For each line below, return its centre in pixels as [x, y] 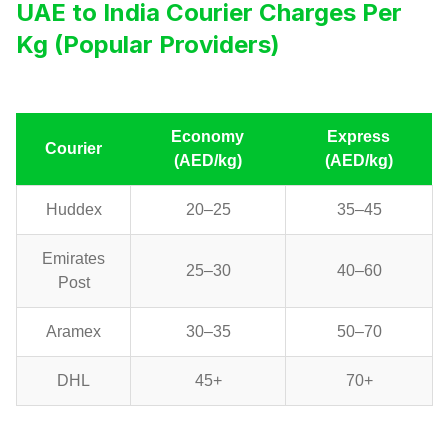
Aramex [73, 332]
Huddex [73, 210]
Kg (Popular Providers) [148, 45]
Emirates [73, 259]
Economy [207, 137]
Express [358, 137]
